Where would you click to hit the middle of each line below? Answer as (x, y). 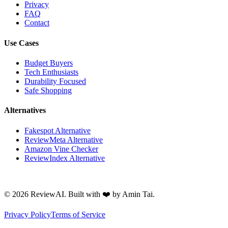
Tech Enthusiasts (51, 72)
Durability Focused (55, 81)
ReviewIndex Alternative (65, 158)
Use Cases (21, 43)
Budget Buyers (49, 63)
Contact (37, 23)
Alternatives (25, 110)
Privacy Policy (27, 214)
